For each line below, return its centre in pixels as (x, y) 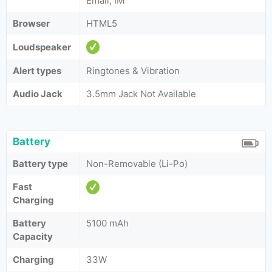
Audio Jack (38, 94)
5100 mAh (107, 223)
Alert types (37, 71)
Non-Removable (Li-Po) (137, 164)
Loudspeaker (42, 47)
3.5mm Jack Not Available (141, 94)
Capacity (33, 236)
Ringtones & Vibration (133, 71)
